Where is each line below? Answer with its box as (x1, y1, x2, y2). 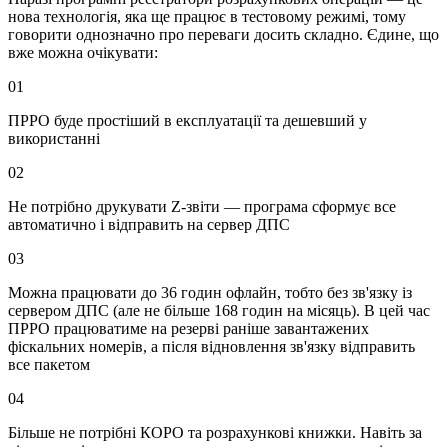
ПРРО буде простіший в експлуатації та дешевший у (8, 111, 367, 129)
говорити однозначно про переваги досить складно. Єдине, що (8, 25, 439, 43)
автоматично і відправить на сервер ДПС (8, 215, 290, 233)
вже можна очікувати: (8, 43, 158, 61)
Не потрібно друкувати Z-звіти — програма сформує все (8, 197, 396, 215)
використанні (8, 129, 100, 147)
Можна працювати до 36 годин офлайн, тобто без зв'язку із (8, 283, 412, 301)
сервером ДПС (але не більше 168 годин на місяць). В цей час (8, 301, 430, 319)
